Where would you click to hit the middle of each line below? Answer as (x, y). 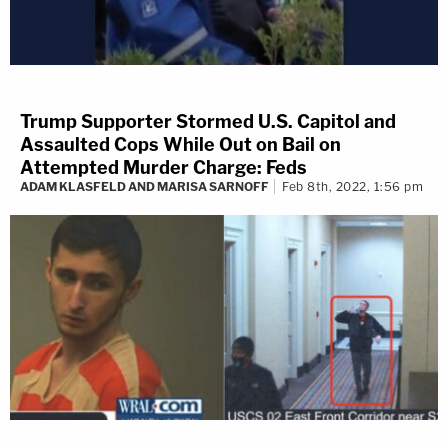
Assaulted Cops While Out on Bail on (180, 145)
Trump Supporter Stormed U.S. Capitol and (208, 122)
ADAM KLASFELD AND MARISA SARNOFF (144, 187)
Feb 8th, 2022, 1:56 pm (352, 187)
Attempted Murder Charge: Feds (163, 168)
